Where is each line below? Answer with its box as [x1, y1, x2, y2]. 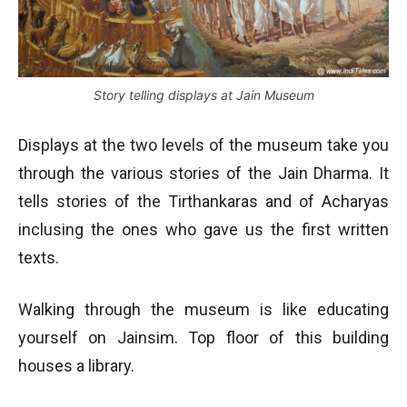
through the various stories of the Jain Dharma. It [18, 163, 389, 183]
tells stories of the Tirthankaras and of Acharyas [18, 191, 389, 211]
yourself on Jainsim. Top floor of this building [18, 327, 389, 347]
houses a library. [18, 355, 134, 375]
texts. [18, 247, 59, 267]
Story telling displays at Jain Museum [93, 86, 314, 103]
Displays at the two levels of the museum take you [18, 134, 389, 154]
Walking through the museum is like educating [18, 299, 389, 319]
